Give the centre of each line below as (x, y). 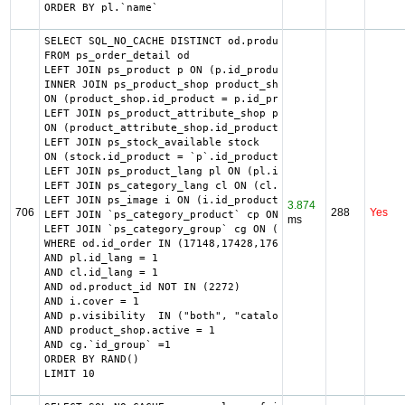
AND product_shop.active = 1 (129, 330)
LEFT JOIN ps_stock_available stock (151, 142)
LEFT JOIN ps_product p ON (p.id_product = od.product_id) (221, 70)
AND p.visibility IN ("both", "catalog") (170, 316)
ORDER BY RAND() (91, 359)
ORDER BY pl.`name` (101, 8)
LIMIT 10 (69, 374)
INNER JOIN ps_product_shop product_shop (167, 85)
